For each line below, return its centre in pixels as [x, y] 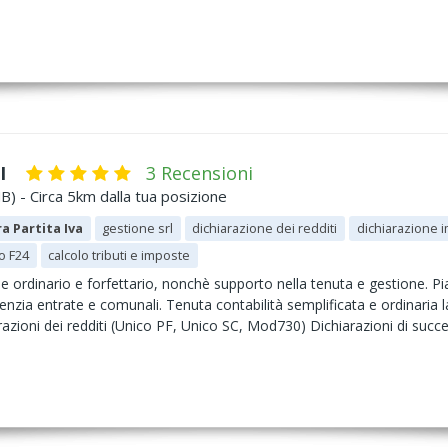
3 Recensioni [199, 173]
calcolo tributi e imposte [119, 255]
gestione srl [138, 228]
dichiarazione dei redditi [265, 228]
